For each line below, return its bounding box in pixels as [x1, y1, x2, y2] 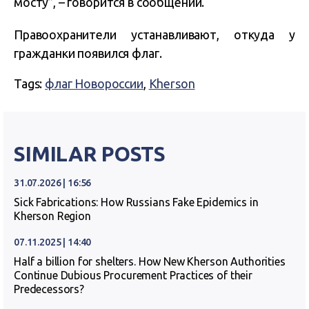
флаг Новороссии [45, 76, 143, 90]
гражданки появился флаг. [14, 46, 162, 60]
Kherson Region [14, 209, 91, 222]
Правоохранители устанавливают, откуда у [14, 27, 295, 41]
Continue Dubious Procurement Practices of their [14, 268, 252, 281]
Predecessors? [14, 282, 85, 295]
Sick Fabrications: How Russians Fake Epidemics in [14, 195, 259, 208]
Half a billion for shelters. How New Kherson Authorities [14, 255, 286, 268]
